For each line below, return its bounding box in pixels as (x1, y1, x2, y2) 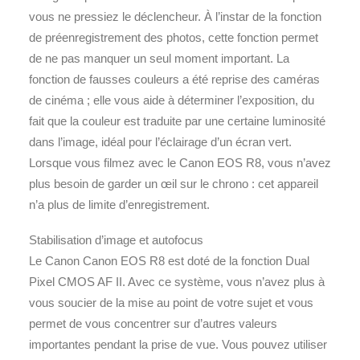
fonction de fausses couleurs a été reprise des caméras (29, 72, 320, 86)
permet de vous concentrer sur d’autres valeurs (29, 317, 277, 330)
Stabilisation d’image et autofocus (29, 233, 203, 247)
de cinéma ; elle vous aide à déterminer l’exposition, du (29, 93, 314, 107)
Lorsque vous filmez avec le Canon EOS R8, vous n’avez (29, 156, 331, 170)
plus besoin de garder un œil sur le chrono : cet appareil (29, 177, 318, 190)
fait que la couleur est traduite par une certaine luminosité (29, 114, 325, 128)
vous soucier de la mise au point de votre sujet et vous (29, 296, 313, 309)
